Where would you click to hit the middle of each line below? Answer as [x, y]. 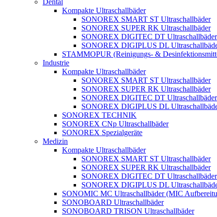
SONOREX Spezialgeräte [102, 132]
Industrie [56, 63]
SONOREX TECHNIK [99, 115]
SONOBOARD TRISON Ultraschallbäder [128, 211]
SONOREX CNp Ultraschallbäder [115, 124]
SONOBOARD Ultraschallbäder [113, 202]
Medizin [55, 141]
